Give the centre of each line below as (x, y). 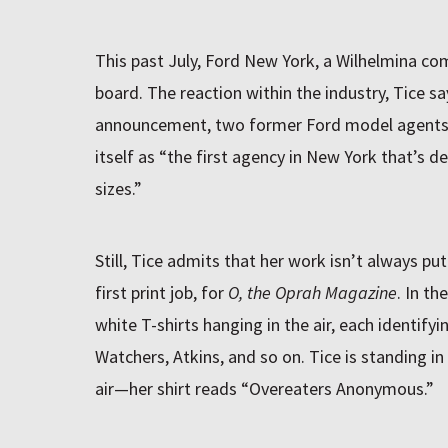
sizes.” (118, 188)
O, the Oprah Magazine (312, 292)
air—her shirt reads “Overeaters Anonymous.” (264, 388)
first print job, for (161, 292)
